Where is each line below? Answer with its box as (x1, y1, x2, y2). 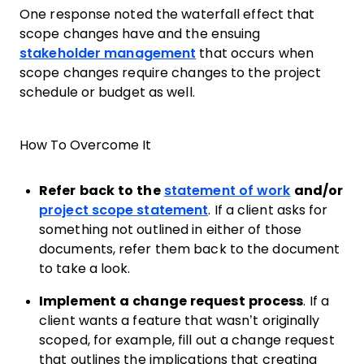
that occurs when (196, 46, 314, 60)
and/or (290, 184, 344, 197)
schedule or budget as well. (19, 85, 195, 99)
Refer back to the (39, 184, 164, 197)
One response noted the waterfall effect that (19, 7, 315, 21)
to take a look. (39, 262, 134, 275)
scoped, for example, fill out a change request (39, 333, 335, 347)
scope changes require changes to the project (19, 66, 322, 80)
